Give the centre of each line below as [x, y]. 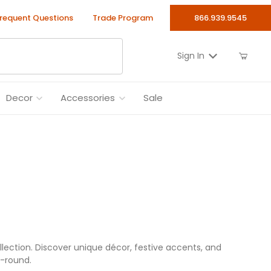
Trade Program [122, 18]
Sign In [191, 56]
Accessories [88, 98]
